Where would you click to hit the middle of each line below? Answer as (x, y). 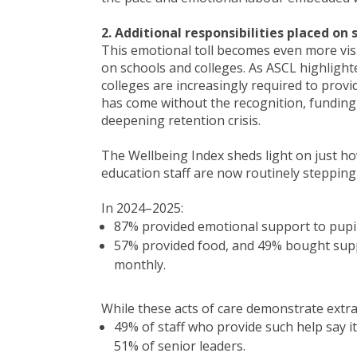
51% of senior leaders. (181, 346)
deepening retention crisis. (181, 120)
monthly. (140, 265)
